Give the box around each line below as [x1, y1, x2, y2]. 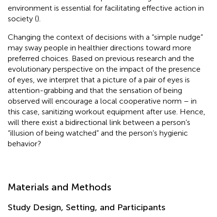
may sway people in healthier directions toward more [8, 43, 191, 52]
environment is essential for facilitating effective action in [8, 3, 204, 13]
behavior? [8, 139, 41, 148]
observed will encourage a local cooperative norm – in [8, 96, 197, 106]
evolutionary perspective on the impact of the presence [8, 64, 201, 74]
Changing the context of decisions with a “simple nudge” [8, 32, 203, 42]
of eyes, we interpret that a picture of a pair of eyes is [8, 75, 190, 84]
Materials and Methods [8, 181, 111, 193]
